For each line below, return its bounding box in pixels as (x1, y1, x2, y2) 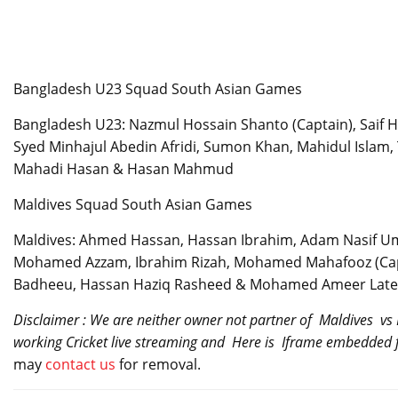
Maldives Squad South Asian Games (13, 195, 252, 215)
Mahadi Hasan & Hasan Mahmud (13, 159, 234, 179)
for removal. (119, 354, 201, 375)
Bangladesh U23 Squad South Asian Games (13, 79, 302, 99)
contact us (45, 354, 119, 375)
